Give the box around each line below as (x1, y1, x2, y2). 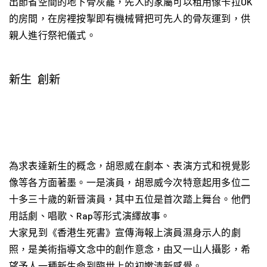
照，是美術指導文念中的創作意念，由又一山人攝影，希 (9, 243, 251, 255)
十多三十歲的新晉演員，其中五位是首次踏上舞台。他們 (9, 193, 251, 205)
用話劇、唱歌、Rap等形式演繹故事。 (9, 210, 170, 222)
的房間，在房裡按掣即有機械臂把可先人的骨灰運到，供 (9, 13, 251, 24)
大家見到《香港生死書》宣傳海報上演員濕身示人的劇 (9, 226, 241, 238)
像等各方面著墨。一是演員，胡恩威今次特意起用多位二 (9, 176, 251, 188)
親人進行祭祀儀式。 (9, 29, 96, 41)
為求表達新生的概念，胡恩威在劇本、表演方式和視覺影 (9, 160, 251, 172)
